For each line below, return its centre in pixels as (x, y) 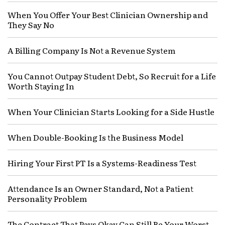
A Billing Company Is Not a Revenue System (91, 50)
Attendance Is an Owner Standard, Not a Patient (100, 189)
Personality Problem (47, 199)
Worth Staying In (41, 86)
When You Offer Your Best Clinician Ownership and (108, 15)
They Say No (31, 25)
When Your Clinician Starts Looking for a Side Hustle (111, 112)
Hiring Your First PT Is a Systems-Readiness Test (102, 163)
